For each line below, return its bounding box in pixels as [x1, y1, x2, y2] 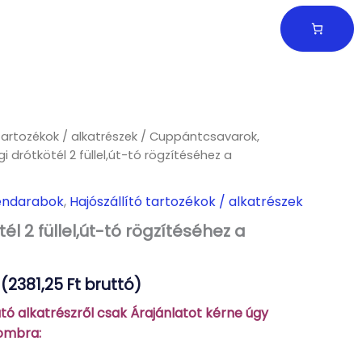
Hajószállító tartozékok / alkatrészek [69, 192, 303, 211]
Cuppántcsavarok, [149, 128, 259, 145]
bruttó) [81, 273, 141, 296]
